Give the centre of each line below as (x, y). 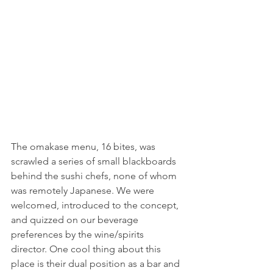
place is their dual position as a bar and (97, 264)
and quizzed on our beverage (76, 220)
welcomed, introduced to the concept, (96, 205)
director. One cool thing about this (87, 249)
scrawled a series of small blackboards (95, 161)
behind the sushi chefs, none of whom (95, 176)
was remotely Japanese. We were (84, 191)
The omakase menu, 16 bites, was (84, 147)
